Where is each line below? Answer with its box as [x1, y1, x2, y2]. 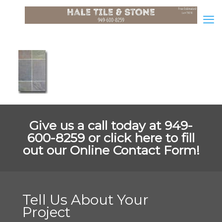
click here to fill [104, 130, 195, 145]
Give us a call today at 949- [29, 118, 193, 133]
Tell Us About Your [22, 191, 149, 208]
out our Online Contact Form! [22, 143, 200, 158]
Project [22, 204, 70, 221]
